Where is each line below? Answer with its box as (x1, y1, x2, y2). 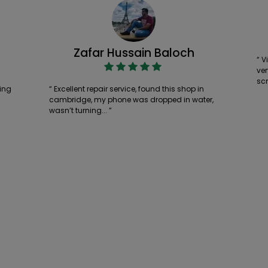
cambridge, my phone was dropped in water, (49, 95, 214, 105)
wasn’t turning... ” (49, 105, 112, 115)
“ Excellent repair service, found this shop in (49, 84, 205, 94)
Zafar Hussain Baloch (73, 45, 194, 61)
